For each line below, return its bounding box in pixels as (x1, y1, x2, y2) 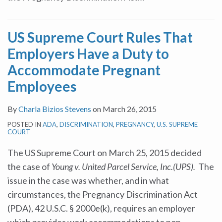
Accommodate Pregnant (7, 61, 161, 78)
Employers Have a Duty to (7, 45, 169, 62)
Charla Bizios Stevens (18, 104, 91, 113)
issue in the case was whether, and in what (7, 175, 169, 186)
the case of (7, 161, 52, 172)
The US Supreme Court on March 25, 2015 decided (7, 147, 202, 158)
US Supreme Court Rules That (7, 29, 193, 46)
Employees (7, 78, 76, 95)
